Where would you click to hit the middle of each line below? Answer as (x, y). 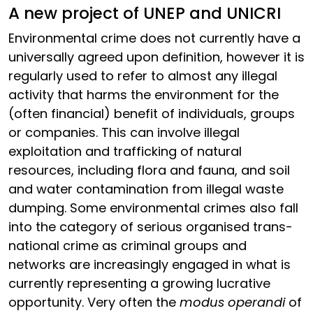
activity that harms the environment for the (144, 95)
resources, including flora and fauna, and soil (149, 170)
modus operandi (232, 302)
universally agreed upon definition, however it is (156, 57)
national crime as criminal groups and (128, 246)
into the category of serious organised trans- (151, 227)
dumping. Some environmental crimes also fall (153, 208)
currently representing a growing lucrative (139, 283)
